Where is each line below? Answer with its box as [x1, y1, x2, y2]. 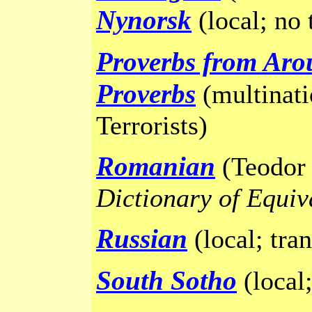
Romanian [96, 151, 215, 182]
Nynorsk [96, 5, 192, 36]
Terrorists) [96, 111, 208, 140]
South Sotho [96, 265, 237, 296]
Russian [96, 224, 187, 254]
